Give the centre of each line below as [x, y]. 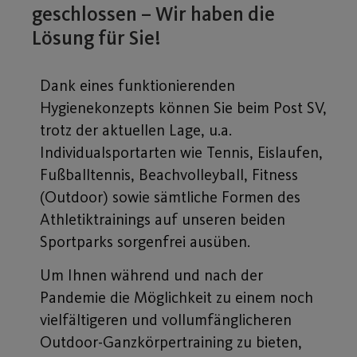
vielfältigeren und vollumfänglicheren [166, 320]
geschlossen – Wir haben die [153, 14]
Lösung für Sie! [96, 37]
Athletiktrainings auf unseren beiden [163, 219]
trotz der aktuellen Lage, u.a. [136, 129]
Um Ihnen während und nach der [151, 275]
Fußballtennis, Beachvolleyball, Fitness [169, 174]
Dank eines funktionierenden [137, 85]
